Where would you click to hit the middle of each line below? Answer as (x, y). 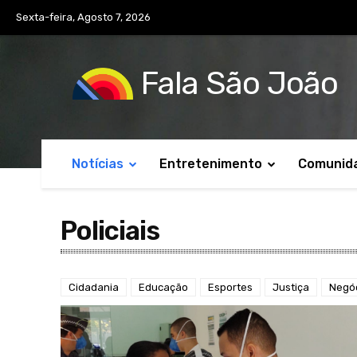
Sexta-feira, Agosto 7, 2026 (83, 17)
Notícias (98, 164)
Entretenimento (211, 164)
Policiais (110, 231)
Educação (163, 288)
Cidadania (94, 288)
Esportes (230, 288)
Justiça (291, 288)
